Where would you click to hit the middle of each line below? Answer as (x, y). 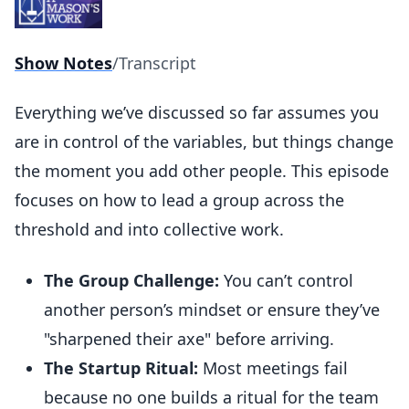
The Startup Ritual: (121, 368)
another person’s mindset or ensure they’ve (212, 309)
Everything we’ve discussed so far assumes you (197, 112)
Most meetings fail (273, 368)
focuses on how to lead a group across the (179, 200)
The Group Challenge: (131, 280)
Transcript (157, 63)
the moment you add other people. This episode (202, 171)
